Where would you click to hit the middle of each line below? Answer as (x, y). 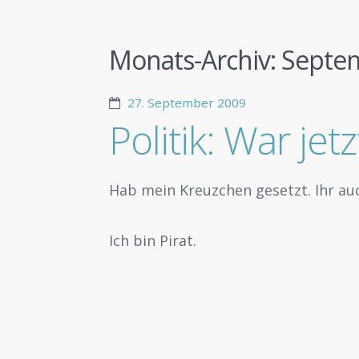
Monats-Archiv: (196, 60)
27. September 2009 (186, 103)
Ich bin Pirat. (153, 241)
